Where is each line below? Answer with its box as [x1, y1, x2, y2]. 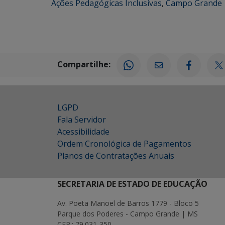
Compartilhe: [57, 59, 110, 70]
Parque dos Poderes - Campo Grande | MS [57, 209, 198, 218]
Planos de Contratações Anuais [57, 150, 174, 161]
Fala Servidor [57, 114, 106, 125]
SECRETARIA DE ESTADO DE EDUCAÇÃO [57, 178, 207, 189]
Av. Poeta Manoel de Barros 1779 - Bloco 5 [57, 198, 199, 208]
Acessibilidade [57, 126, 109, 137]
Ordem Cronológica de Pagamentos [57, 138, 191, 149]
